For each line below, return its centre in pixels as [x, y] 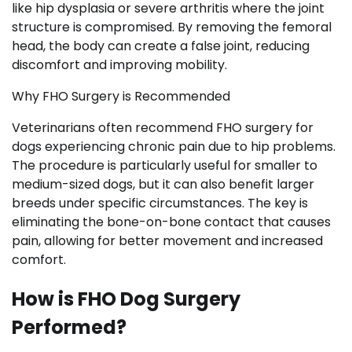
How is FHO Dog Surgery [126, 299]
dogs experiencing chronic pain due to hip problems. [174, 146]
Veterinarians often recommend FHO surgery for [163, 127]
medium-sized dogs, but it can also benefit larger [163, 184]
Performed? [69, 327]
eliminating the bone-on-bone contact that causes [171, 222]
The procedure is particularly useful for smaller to [165, 165]
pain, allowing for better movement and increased [167, 240]
